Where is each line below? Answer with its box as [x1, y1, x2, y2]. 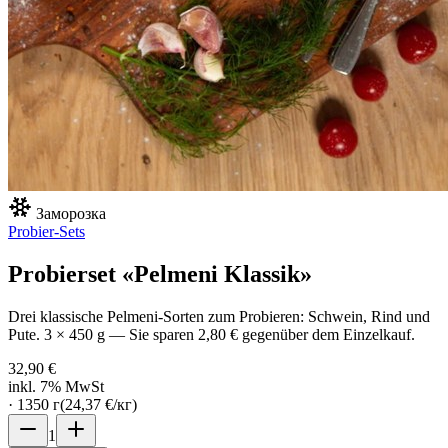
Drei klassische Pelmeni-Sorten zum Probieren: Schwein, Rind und [8, 307, 430, 325]
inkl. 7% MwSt [8, 377, 104, 395]
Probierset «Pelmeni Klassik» [8, 260, 312, 287]
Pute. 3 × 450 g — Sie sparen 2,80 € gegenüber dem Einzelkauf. [8, 325, 415, 343]
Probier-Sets [8, 223, 85, 240]
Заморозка [36, 205, 106, 222]
